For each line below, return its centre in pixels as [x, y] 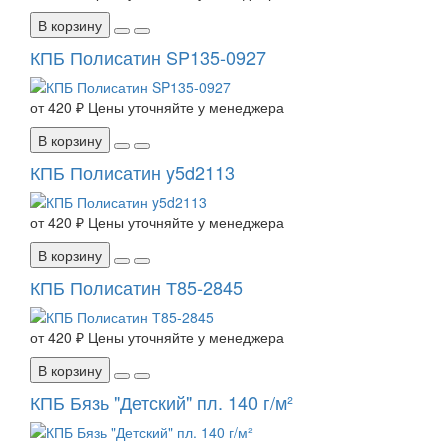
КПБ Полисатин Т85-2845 [136, 287]
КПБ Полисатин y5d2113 [132, 172]
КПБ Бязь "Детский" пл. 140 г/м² [161, 402]
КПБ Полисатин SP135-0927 [148, 57]
